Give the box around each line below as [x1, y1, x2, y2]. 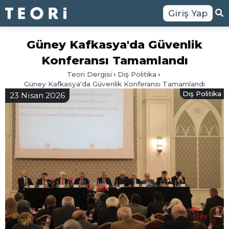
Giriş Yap [168, 8, 208, 18]
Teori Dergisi [67, 70, 112, 78]
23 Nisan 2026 [10, 90, 65, 100]
